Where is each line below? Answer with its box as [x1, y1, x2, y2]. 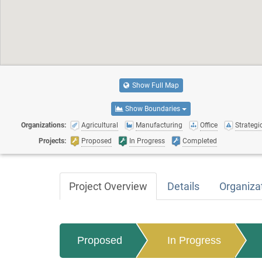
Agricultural [81, 121, 118, 130]
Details [167, 180, 199, 192]
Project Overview [69, 180, 147, 192]
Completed [182, 136, 217, 145]
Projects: [39, 136, 66, 145]
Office [200, 121, 218, 130]
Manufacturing [136, 121, 182, 130]
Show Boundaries [125, 104, 182, 113]
